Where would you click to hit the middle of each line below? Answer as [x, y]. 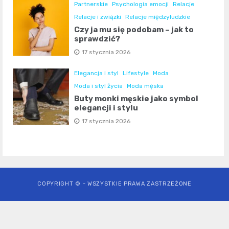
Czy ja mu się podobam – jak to [134, 29]
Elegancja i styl [97, 73]
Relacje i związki [98, 17]
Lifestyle [136, 73]
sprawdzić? [97, 39]
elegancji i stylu [106, 108]
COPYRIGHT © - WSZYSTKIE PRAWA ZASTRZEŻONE [114, 184]
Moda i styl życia [99, 86]
